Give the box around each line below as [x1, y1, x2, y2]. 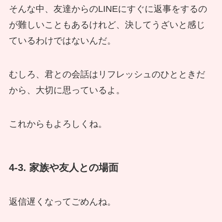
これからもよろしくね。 [8, 118, 107, 129]
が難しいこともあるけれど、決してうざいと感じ [8, 20, 205, 30]
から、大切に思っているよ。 [8, 85, 125, 95]
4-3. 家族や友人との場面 [8, 162, 118, 173]
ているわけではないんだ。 [8, 36, 116, 46]
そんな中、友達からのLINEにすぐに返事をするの [8, 4, 207, 14]
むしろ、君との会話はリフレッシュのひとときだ [8, 69, 205, 79]
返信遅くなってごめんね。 [8, 197, 116, 207]
